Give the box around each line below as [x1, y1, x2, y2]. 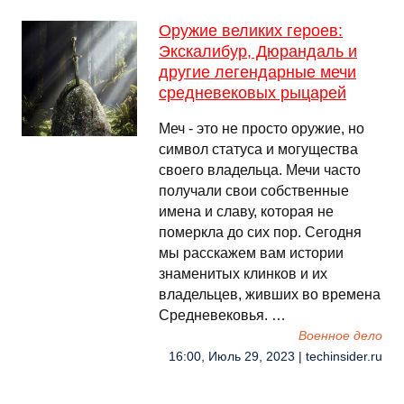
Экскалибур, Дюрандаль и [159, 42, 357, 60]
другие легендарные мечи [159, 63, 356, 81]
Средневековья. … [159, 308, 286, 323]
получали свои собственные [159, 183, 349, 198]
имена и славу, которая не [159, 204, 334, 219]
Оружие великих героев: [159, 22, 343, 40]
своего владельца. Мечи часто [159, 162, 361, 178]
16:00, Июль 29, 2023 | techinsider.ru [169, 350, 382, 363]
